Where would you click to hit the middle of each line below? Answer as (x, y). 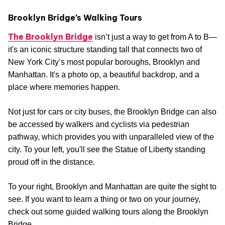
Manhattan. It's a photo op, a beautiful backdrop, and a (104, 75)
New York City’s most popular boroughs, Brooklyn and (104, 62)
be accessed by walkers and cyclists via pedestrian (99, 125)
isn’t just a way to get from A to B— (155, 37)
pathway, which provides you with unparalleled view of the (111, 137)
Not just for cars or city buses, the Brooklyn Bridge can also (112, 112)
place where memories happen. (64, 87)
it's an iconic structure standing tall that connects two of (105, 50)
